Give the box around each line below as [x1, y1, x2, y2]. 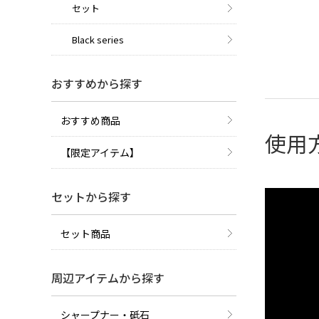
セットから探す [51, 188, 131, 205]
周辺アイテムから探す [51, 269, 164, 286]
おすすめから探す [51, 75, 142, 92]
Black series [71, 33, 124, 46]
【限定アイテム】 [61, 145, 140, 159]
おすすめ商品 [61, 113, 120, 127]
